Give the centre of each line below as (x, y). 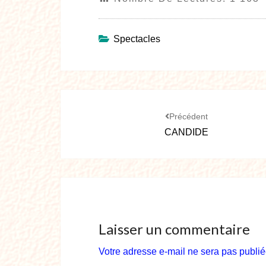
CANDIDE (186, 132)
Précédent (188, 116)
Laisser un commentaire (174, 229)
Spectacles (137, 39)
